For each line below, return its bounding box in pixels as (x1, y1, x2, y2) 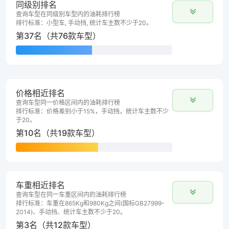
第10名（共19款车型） (16, 128, 100, 139)
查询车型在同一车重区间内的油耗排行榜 (16, 191, 126, 199)
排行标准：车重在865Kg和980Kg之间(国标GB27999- (16, 199, 165, 208)
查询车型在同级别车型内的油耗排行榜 (16, 10, 120, 18)
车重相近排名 (16, 180, 65, 191)
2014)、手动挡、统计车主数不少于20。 (16, 208, 126, 216)
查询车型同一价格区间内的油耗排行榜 (16, 99, 120, 107)
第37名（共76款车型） (16, 31, 101, 41)
